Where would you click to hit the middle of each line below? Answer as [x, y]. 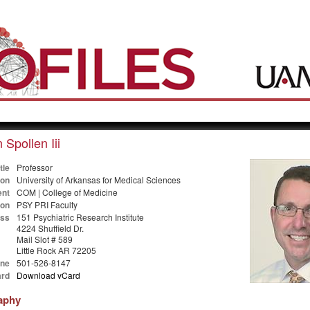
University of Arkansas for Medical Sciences [98, 179]
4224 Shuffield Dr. [50, 228]
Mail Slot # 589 [44, 239]
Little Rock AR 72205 [56, 250]
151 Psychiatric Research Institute [80, 217]
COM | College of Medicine [67, 192]
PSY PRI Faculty [47, 204]
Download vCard [48, 275]
